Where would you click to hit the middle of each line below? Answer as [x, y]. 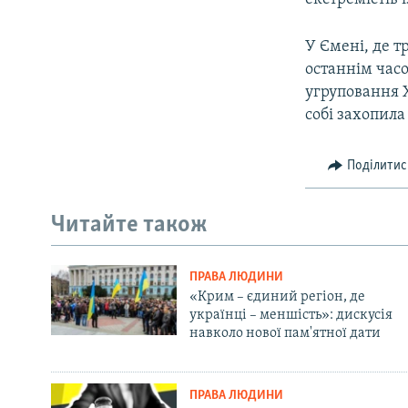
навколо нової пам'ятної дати [285, 333]
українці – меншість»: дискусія [291, 315]
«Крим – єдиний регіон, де [277, 296]
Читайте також [129, 226]
